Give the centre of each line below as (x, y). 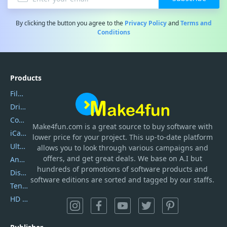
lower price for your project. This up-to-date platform (122, 137)
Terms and (196, 23)
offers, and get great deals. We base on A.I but (122, 159)
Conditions (113, 32)
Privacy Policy (145, 23)
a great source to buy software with (152, 127)
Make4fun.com (57, 127)
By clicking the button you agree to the (70, 23)
